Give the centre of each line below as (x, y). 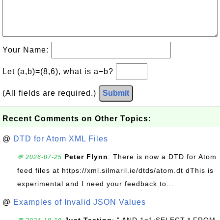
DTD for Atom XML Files (61, 139)
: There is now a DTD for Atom (162, 157)
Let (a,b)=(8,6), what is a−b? (59, 71)
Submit (116, 93)
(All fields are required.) (51, 93)
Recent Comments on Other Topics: (77, 119)
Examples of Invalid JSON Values (80, 202)
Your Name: (27, 50)
